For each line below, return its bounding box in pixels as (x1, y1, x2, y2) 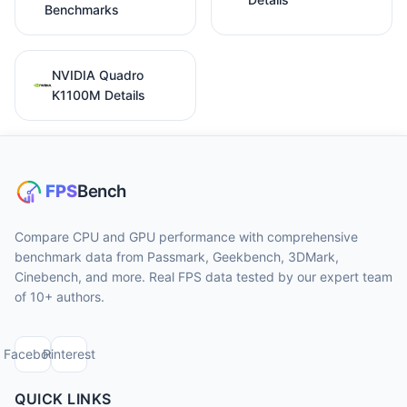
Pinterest (43, 346, 95, 362)
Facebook (3, 346, 63, 362)
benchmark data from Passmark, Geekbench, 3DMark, (15, 249, 339, 264)
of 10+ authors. (15, 289, 104, 304)
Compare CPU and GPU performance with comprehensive (15, 229, 358, 244)
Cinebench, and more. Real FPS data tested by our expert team (15, 269, 392, 284)
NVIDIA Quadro (52, 66, 144, 83)
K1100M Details (52, 86, 145, 103)
